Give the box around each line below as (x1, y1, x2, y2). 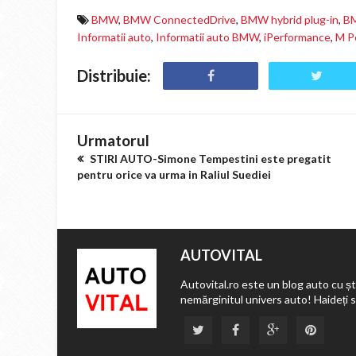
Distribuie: (77, 66, 151, 85)
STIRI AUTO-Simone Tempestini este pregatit (87, 152, 331, 165)
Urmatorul (77, 131, 149, 149)
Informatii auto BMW (156, 30, 259, 44)
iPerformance (264, 30, 331, 44)
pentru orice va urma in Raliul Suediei (77, 168, 271, 181)
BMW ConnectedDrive (123, 13, 236, 26)
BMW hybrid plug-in (241, 13, 339, 26)
